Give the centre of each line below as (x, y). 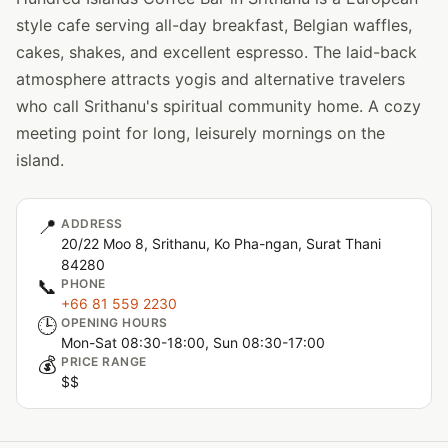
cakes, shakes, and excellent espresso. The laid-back (216, 52)
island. (40, 160)
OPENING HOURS (114, 322)
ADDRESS (92, 223)
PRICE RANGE (104, 361)
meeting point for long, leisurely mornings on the (200, 133)
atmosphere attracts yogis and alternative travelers (210, 79)
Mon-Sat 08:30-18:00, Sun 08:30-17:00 (193, 342)
